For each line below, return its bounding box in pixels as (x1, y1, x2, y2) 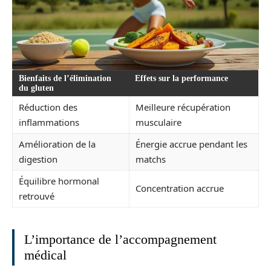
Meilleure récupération (135, 100, 230, 113)
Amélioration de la (19, 137, 96, 150)
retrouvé (19, 189, 54, 202)
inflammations (19, 116, 79, 128)
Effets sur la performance (135, 73, 228, 83)
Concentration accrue (135, 181, 224, 194)
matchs (135, 152, 166, 165)
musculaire (135, 116, 181, 128)
